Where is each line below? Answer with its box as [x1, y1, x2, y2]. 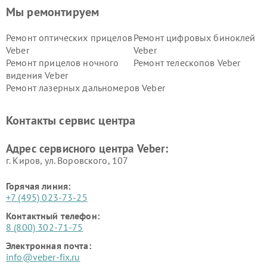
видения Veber [6, 69, 68, 81]
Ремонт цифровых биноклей [133, 32, 256, 44]
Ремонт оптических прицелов [6, 32, 132, 44]
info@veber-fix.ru [6, 251, 80, 263]
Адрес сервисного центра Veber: [6, 141, 169, 156]
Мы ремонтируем [6, 4, 100, 20]
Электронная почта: [6, 240, 91, 252]
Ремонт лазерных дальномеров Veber [6, 82, 165, 94]
